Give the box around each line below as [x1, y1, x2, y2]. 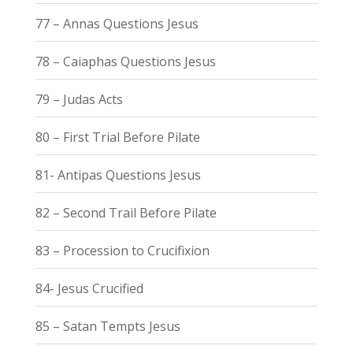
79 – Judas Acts [35, 90, 123, 108]
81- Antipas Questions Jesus [35, 165, 201, 184]
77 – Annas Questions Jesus [35, 14, 199, 32]
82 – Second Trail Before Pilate [35, 203, 217, 221]
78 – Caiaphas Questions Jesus [35, 52, 216, 70]
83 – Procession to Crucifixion [35, 241, 210, 259]
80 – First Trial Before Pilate [35, 128, 200, 146]
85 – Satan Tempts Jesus [35, 317, 180, 335]
